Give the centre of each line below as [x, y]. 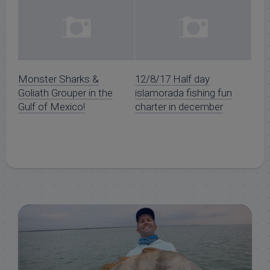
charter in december [179, 107]
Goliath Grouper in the [65, 93]
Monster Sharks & [58, 79]
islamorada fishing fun [184, 93]
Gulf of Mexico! [52, 107]
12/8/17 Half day [172, 79]
